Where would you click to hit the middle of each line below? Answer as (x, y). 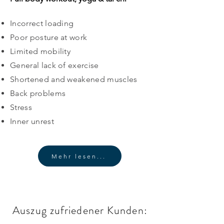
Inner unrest (32, 121)
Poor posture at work (49, 37)
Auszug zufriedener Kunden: (80, 210)
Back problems (38, 93)
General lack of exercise (54, 65)
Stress (21, 107)
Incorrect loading (42, 23)
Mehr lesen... (79, 156)
